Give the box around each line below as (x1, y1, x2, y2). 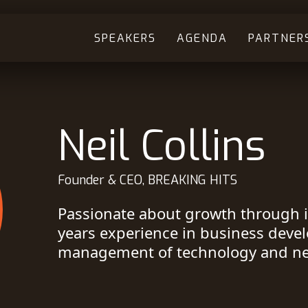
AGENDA (176, 31, 228, 45)
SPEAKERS (93, 31, 156, 45)
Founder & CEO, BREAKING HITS (57, 172, 237, 188)
